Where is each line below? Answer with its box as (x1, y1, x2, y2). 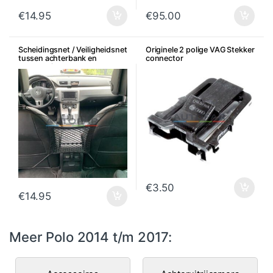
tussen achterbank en (18, 54, 97, 63)
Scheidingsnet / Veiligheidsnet (18, 45, 127, 55)
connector (145, 54, 183, 63)
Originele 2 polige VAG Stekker (145, 45, 255, 55)
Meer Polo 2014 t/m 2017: (9, 228, 172, 245)
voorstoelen (18, 62, 62, 72)
